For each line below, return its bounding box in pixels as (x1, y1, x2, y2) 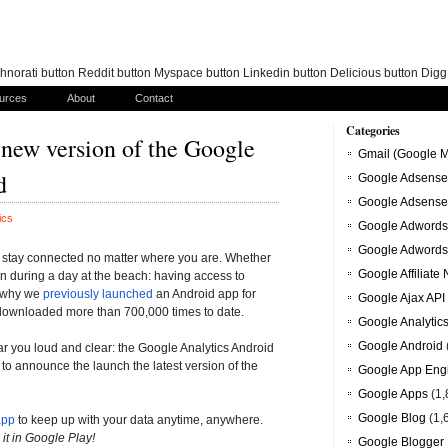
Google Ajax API (358, 291, 445, 306)
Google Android (358, 339, 443, 354)
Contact (135, 92, 173, 104)
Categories (346, 122, 400, 140)
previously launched (43, 286, 153, 301)
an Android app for (156, 286, 256, 301)
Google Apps (358, 387, 428, 402)
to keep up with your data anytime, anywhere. (15, 412, 263, 427)
